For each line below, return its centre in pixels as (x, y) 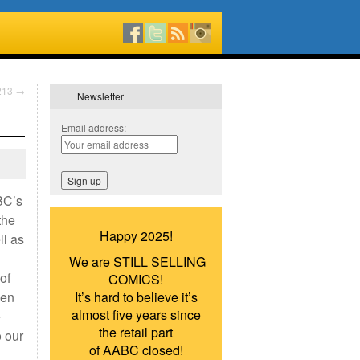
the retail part (136, 332)
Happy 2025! (136, 236)
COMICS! (136, 279)
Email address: (94, 127)
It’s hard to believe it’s (136, 297)
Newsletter (100, 96)
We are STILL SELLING (136, 262)
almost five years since (136, 315)
